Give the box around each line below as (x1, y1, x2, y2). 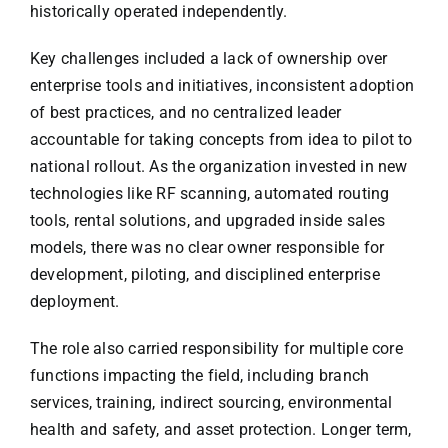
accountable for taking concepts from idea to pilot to (29, 130, 413, 150)
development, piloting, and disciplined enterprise (29, 265, 380, 285)
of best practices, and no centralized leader (29, 103, 342, 123)
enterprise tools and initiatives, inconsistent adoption (29, 76, 415, 96)
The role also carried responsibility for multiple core (29, 339, 403, 359)
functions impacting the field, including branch (29, 366, 370, 386)
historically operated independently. (29, 2, 288, 22)
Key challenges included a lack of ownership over (29, 49, 388, 69)
